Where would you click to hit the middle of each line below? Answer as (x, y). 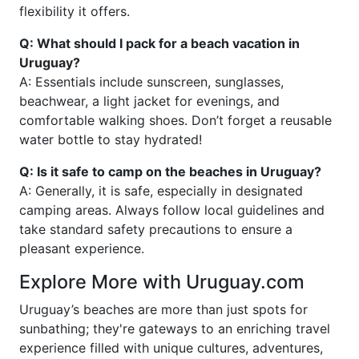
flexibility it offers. (75, 12)
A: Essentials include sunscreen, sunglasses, (151, 82)
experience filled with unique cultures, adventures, (171, 348)
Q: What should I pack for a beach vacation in (159, 44)
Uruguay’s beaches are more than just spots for (163, 310)
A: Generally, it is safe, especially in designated (161, 191)
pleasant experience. (82, 249)
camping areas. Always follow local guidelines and (172, 210)
